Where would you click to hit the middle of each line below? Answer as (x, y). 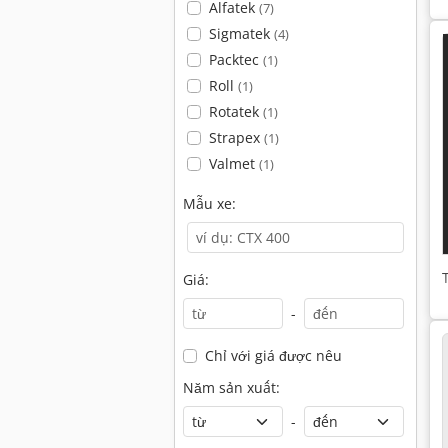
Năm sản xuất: (231, 387)
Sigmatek (241, 33)
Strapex (236, 137)
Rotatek (235, 111)
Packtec (235, 59)
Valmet (233, 163)
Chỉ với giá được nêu (273, 355)
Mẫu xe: (209, 203)
